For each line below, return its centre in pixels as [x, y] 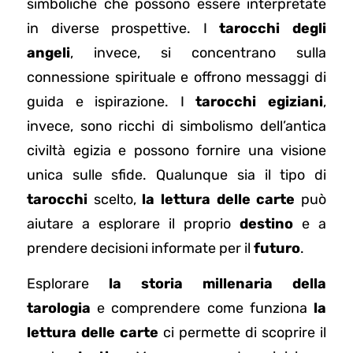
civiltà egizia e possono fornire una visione [176, 150]
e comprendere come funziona [202, 308]
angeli [48, 52]
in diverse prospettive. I [123, 28]
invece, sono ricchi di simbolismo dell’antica [176, 126]
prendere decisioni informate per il [140, 248]
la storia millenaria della [217, 284]
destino [266, 223]
